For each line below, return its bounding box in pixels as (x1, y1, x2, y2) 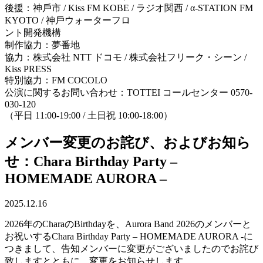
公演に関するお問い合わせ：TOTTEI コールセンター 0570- (5, 87, 252, 97)
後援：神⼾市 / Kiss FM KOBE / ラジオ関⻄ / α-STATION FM (5, 2, 253, 13)
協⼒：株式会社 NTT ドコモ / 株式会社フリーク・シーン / (5, 52, 247, 62)
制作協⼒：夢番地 (5, 39, 80, 50)
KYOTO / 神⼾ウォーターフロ (5, 15, 130, 25)
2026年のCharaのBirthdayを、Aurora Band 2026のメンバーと (5, 219, 251, 230)
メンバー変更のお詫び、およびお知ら (5, 135, 251, 151)
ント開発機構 (5, 27, 61, 38)
